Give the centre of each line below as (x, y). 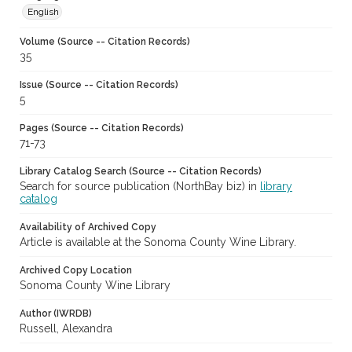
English (43, 12)
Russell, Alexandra (66, 329)
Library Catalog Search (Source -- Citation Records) (141, 172)
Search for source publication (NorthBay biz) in (140, 187)
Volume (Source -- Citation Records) (105, 42)
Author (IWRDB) (56, 314)
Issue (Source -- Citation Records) (99, 85)
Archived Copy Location (76, 271)
